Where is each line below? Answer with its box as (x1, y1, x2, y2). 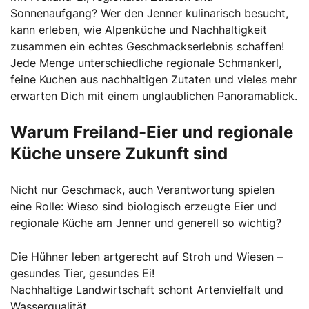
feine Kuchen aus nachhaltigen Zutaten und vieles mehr (10, 72, 297, 86)
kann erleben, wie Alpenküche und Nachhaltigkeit (10, 22, 267, 37)
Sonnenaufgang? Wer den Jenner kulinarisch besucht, (10, 6, 288, 20)
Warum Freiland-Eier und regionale (10, 121, 293, 142)
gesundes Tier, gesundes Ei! (10, 266, 154, 280)
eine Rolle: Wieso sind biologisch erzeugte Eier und (10, 199, 277, 213)
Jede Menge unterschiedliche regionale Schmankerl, (10, 55, 281, 70)
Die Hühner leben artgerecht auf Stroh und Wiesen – (10, 249, 283, 263)
